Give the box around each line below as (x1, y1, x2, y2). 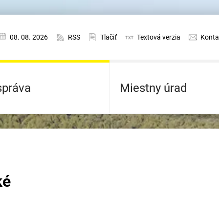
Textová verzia (137, 33, 180, 41)
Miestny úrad (120, 81, 187, 95)
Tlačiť (100, 33, 117, 41)
